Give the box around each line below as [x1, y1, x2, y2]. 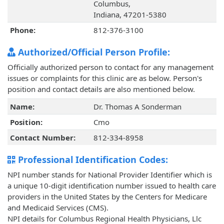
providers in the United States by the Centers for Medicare [7, 191, 207, 202]
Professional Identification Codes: [15, 153, 168, 166]
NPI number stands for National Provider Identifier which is [7, 169, 212, 180]
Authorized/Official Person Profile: [15, 46, 170, 58]
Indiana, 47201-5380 [93, 9, 166, 20]
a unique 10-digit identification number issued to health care [7, 180, 216, 191]
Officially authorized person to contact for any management [7, 62, 213, 72]
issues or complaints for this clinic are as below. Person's [7, 73, 202, 83]
